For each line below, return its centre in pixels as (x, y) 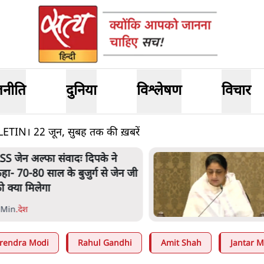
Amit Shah (181, 244)
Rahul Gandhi (105, 244)
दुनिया (82, 91)
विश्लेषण (159, 91)
